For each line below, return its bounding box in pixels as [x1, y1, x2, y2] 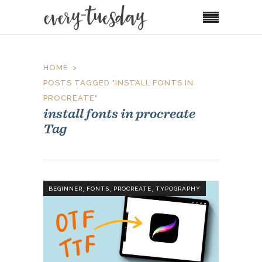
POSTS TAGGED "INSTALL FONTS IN [43, 78, 194, 87]
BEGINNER [49, 185, 82, 192]
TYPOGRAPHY [156, 185, 201, 192]
